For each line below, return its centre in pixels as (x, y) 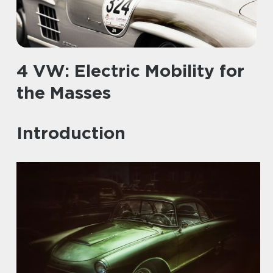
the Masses (64, 93)
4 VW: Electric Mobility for (130, 71)
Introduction (71, 133)
